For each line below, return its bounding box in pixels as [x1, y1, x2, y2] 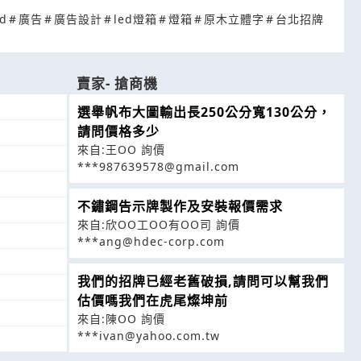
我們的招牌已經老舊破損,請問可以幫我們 [77, 272, 329, 290]
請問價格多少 [77, 122, 160, 140]
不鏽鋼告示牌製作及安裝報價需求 [77, 197, 283, 215]
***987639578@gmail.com [77, 159, 239, 174]
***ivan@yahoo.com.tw [77, 328, 220, 343]
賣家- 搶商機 [76, 74, 158, 93]
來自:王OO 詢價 [77, 142, 165, 157]
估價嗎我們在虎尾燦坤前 [77, 292, 228, 309]
